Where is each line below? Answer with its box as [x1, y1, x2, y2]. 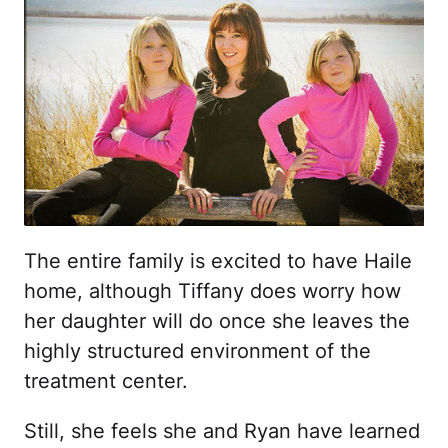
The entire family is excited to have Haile [24, 248, 412, 273]
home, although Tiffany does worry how [24, 278, 401, 303]
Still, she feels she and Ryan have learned [24, 418, 420, 443]
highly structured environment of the [24, 338, 371, 363]
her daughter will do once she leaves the [24, 308, 410, 333]
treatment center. [24, 368, 188, 393]
